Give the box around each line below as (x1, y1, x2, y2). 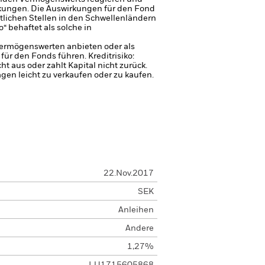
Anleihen (118, 206, 154, 214)
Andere (125, 224, 154, 232)
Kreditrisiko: (88, 52, 134, 60)
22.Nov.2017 (103, 169, 154, 177)
